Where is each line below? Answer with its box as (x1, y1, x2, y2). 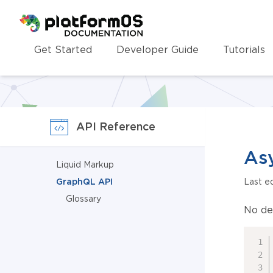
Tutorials (223, 43, 265, 55)
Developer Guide (116, 43, 199, 55)
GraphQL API (56, 177, 113, 186)
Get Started (34, 43, 92, 55)
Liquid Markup (56, 160, 114, 169)
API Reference (76, 120, 155, 133)
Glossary (66, 194, 101, 204)
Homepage (19, 16, 73, 27)
